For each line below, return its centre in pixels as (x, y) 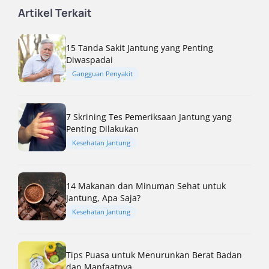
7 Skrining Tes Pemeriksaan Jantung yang (149, 116)
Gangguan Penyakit (102, 73)
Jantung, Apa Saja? (103, 198)
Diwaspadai (89, 59)
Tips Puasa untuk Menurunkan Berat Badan (154, 255)
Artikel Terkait (55, 12)
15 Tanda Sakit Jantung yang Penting (140, 47)
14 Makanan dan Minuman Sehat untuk (146, 186)
